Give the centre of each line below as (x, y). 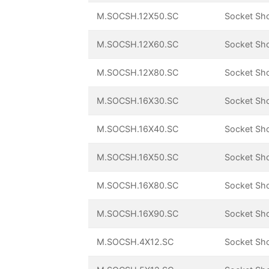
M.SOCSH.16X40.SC (138, 129)
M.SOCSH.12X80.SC (138, 73)
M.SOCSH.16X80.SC (138, 186)
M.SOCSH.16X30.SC (138, 101)
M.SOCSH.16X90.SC (138, 214)
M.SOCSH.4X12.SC (135, 242)
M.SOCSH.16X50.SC (138, 157)
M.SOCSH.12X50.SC (138, 16)
